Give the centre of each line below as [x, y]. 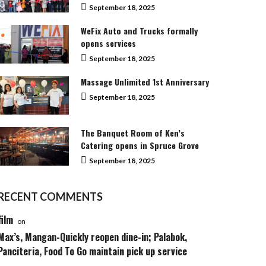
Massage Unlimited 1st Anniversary [145, 81]
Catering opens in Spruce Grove [140, 145]
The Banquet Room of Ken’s [133, 132]
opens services [108, 43]
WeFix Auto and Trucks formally [139, 30]
